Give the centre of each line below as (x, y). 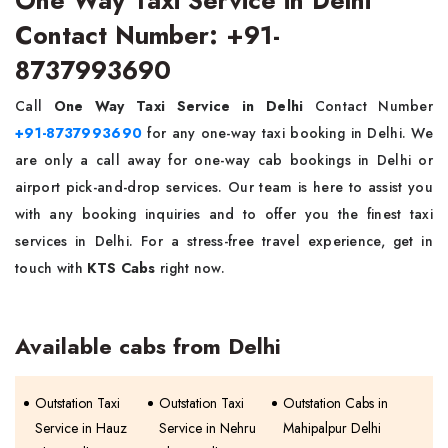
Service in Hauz (81, 427)
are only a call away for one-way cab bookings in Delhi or (224, 159)
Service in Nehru (208, 427)
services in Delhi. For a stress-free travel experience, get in (224, 240)
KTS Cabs (121, 267)
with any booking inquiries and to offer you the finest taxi (224, 213)
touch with (51, 267)
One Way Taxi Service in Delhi (184, 105)
